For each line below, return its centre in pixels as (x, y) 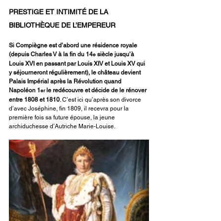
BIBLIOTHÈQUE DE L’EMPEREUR (62, 25)
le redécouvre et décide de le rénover (96, 91)
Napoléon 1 (25, 91)
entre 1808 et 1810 (34, 100)
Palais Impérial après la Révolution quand (66, 82)
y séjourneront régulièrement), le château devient (75, 73)
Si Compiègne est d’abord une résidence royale (74, 46)
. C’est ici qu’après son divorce (101, 100)
